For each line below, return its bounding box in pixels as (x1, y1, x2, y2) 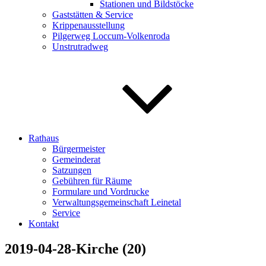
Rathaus (28, 133, 59, 143)
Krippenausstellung (52, 20, 125, 30)
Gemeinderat (52, 154, 100, 164)
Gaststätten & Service (52, 9, 133, 20)
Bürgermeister (52, 144, 105, 154)
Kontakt (28, 218, 59, 229)
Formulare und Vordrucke (52, 186, 149, 197)
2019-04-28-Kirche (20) (5, 240, 146, 256)
